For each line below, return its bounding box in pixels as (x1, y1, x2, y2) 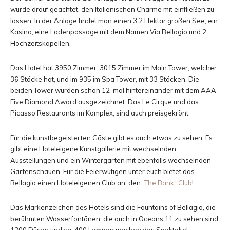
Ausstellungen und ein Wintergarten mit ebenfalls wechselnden (10, 156, 211, 164)
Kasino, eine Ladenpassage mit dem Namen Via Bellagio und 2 (10, 28, 206, 36)
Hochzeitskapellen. (10, 39, 71, 47)
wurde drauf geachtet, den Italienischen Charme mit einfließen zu (10, 5, 214, 13)
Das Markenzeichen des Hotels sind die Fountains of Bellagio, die (10, 203, 216, 212)
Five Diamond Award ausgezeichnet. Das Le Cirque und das (10, 98, 199, 106)
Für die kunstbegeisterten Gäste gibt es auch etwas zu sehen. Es (10, 133, 213, 142)
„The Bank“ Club (142, 179, 192, 187)
